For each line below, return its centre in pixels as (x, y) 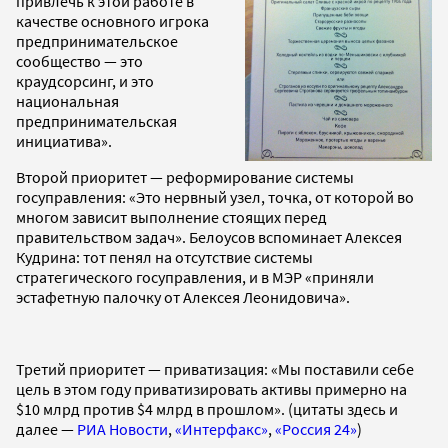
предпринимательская (96, 120)
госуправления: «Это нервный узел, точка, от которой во (215, 196)
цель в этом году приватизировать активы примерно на (211, 388)
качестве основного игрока (112, 20)
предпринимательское (97, 40)
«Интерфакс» (221, 428)
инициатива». (64, 140)
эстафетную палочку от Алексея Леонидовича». (183, 296)
